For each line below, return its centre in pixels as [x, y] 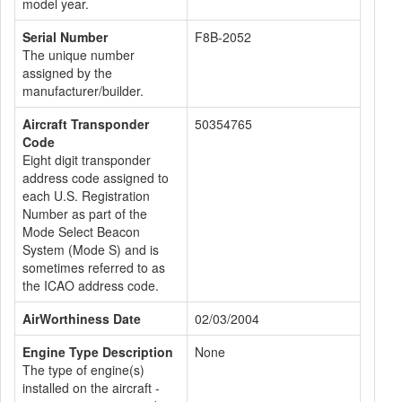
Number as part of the [85, 214]
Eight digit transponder [87, 160]
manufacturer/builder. [83, 91]
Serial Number [65, 37]
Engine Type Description [98, 352]
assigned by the [67, 73]
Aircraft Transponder [86, 124]
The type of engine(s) [83, 370]
